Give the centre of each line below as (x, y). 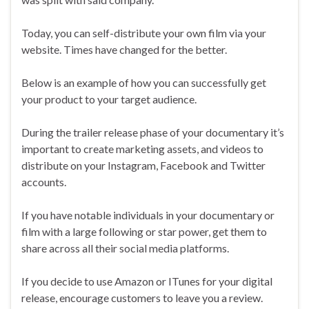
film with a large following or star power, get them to (144, 231)
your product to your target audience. (109, 99)
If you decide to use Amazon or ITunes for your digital (147, 281)
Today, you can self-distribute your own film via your (144, 32)
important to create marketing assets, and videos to (142, 148)
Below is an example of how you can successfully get (144, 82)
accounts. (44, 181)
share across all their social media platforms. (125, 248)
